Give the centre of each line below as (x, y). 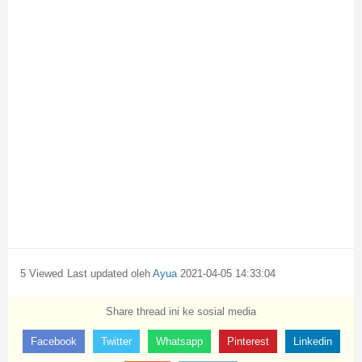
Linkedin (312, 341)
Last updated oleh (110, 274)
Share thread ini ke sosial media (181, 311)
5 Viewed (42, 274)
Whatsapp (179, 341)
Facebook (53, 341)
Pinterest (248, 341)
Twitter (116, 341)
